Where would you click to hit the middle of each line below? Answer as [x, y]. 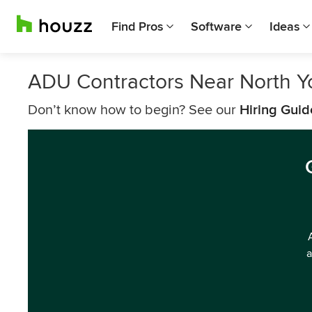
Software [216, 26]
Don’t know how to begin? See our [134, 110]
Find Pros [137, 26]
